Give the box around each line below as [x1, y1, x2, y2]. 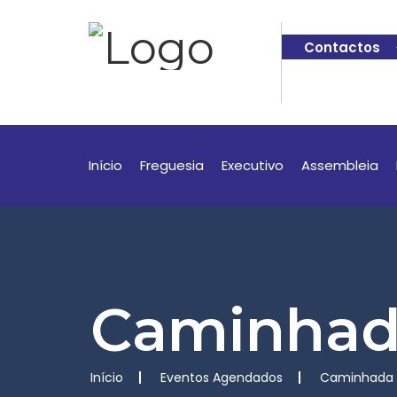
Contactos [304, 38, 381, 57]
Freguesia [140, 156, 204, 175]
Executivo [222, 156, 284, 175]
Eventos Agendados [160, 369, 283, 386]
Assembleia [301, 156, 378, 175]
